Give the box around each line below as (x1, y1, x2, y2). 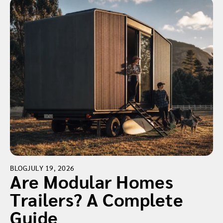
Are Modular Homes (10, 170, 174, 193)
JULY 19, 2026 (27, 163, 75, 173)
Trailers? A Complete (10, 188, 183, 211)
